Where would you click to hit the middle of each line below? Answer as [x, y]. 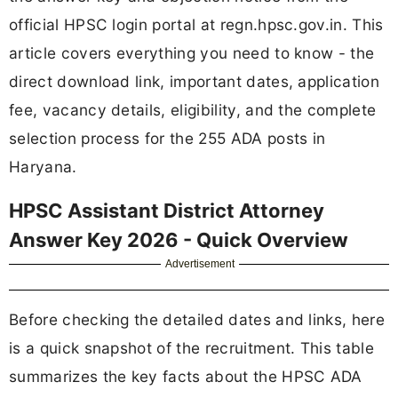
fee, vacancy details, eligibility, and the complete [193, 109]
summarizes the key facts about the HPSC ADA [186, 377]
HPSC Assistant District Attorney [167, 211]
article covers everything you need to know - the [192, 52]
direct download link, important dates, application [195, 81]
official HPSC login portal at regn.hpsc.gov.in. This [196, 24]
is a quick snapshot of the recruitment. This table [192, 348]
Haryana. [43, 166]
